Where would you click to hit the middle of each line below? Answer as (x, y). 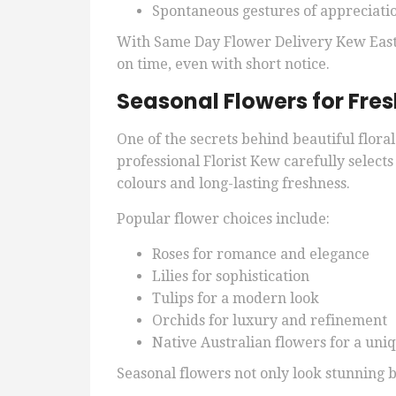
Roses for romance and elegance (261, 255)
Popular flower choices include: (223, 219)
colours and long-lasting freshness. (233, 184)
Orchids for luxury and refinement (270, 321)
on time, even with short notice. (223, 65)
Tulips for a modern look (236, 299)
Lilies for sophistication (231, 277)
